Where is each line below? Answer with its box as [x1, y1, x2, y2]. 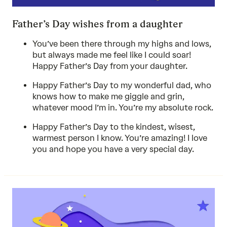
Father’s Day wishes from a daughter [12, 18, 183, 30]
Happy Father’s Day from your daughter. [32, 61, 187, 71]
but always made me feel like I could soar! [32, 50, 191, 60]
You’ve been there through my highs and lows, [32, 39, 211, 49]
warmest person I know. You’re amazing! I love [32, 133, 207, 143]
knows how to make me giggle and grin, [32, 92, 184, 101]
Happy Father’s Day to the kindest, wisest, [32, 122, 195, 132]
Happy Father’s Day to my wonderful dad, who [32, 81, 211, 90]
